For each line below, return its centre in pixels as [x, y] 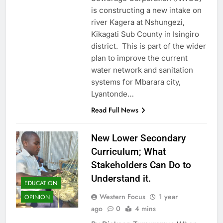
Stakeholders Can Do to [141, 165]
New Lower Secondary [138, 138]
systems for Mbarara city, [136, 82]
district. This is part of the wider [148, 46]
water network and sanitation [142, 70]
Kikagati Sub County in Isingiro [145, 34]
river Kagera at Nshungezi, [138, 22]
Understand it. [121, 178]
